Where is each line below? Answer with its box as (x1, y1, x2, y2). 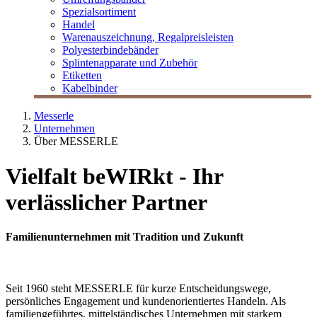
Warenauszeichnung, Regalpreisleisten (62, 31, 234, 44)
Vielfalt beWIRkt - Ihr (6, 163, 223, 189)
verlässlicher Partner (6, 189, 207, 215)
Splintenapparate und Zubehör (62, 57, 197, 69)
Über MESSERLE (34, 135, 118, 148)
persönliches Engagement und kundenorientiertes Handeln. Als (6, 295, 286, 308)
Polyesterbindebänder (62, 44, 158, 57)
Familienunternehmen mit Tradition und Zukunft (6, 231, 243, 243)
